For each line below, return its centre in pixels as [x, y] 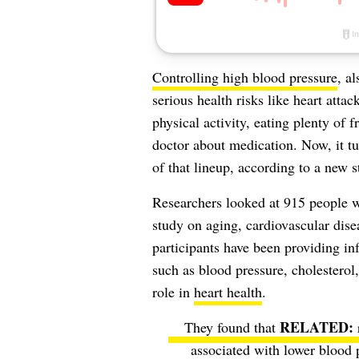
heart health [228, 292]
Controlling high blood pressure [244, 77]
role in [173, 292]
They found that [232, 327]
